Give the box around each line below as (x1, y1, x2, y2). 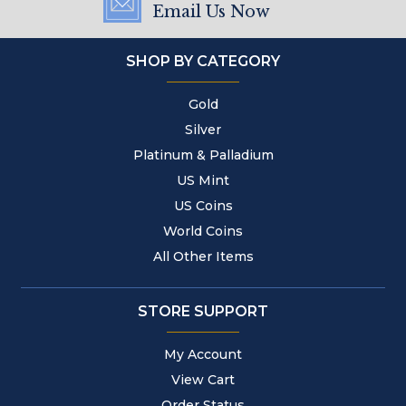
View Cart (171, 372, 235, 388)
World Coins (163, 223, 243, 239)
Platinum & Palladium (132, 147, 274, 163)
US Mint (177, 172, 229, 188)
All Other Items (152, 248, 254, 265)
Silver (185, 121, 221, 138)
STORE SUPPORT (138, 303, 268, 320)
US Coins (173, 198, 233, 214)
